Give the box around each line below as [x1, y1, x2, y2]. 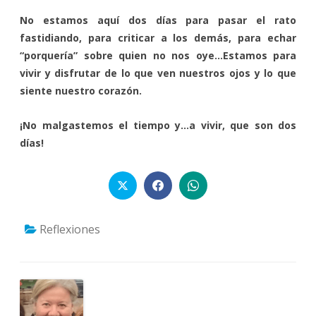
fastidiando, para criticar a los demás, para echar [20, 30, 296, 44]
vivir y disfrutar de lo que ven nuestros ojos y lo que [20, 66, 296, 80]
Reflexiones [39, 221, 100, 238]
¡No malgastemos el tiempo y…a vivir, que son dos [20, 118, 296, 132]
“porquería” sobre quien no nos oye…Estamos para [20, 48, 296, 62]
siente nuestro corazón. [20, 83, 142, 97]
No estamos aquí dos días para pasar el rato [20, 13, 296, 27]
